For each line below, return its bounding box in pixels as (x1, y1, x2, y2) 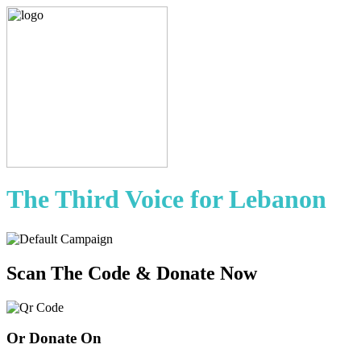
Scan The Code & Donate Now (6, 262, 257, 284)
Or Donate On (6, 330, 102, 347)
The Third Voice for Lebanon (6, 185, 326, 214)
